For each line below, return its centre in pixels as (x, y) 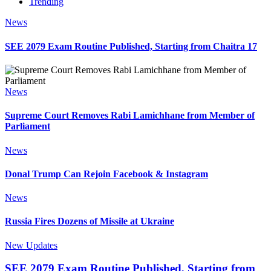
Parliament (28, 126)
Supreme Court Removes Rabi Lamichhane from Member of (130, 116)
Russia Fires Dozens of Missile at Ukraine (90, 221)
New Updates (31, 245)
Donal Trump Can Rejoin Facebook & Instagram (106, 174)
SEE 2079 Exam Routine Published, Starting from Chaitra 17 (131, 46)
